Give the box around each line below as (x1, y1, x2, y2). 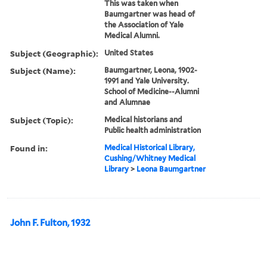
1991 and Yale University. (104, 76, 190, 85)
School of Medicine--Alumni (104, 86, 200, 96)
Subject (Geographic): (10, 47, 98, 59)
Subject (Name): (10, 64, 76, 76)
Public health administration (104, 125, 201, 135)
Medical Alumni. (104, 30, 160, 40)
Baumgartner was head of (104, 9, 195, 18)
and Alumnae (104, 97, 151, 107)
